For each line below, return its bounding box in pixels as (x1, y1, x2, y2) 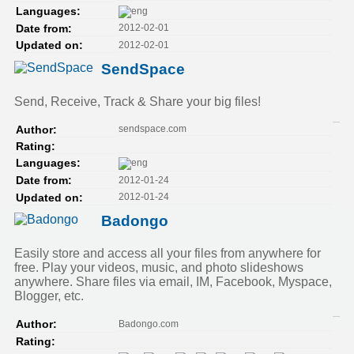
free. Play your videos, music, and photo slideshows (14, 261, 303, 275)
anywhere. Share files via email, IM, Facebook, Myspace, (14, 275, 332, 289)
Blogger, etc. (14, 289, 84, 303)
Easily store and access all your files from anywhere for (14, 247, 321, 261)
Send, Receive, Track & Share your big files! (14, 94, 261, 108)
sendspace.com (118, 123, 186, 135)
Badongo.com (118, 318, 179, 330)
